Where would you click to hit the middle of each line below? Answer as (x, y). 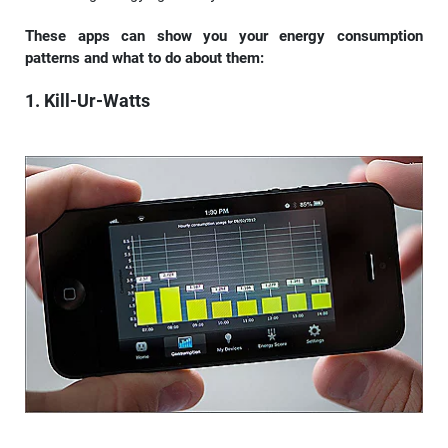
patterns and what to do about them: (144, 58)
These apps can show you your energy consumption (224, 36)
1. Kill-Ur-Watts (87, 100)
